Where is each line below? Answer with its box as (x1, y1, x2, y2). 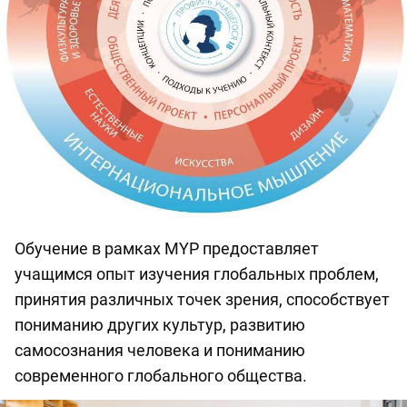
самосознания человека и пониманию (15, 341, 305, 361)
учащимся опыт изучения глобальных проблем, (15, 264, 379, 284)
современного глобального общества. (15, 366, 307, 386)
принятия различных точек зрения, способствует (15, 290, 390, 310)
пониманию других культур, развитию (15, 315, 305, 335)
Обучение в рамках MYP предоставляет (15, 239, 319, 259)
